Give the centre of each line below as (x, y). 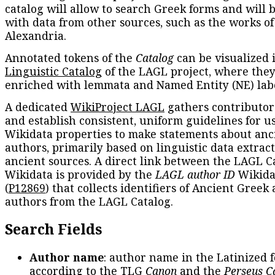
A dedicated (38, 107)
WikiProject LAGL (118, 107)
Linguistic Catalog (53, 71)
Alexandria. (36, 35)
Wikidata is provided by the (80, 174)
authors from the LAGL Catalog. (89, 201)
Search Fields (53, 229)
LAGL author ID (195, 174)
